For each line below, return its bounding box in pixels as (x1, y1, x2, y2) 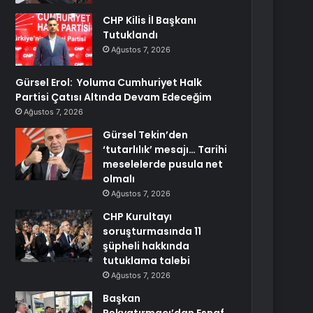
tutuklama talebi (103, 254, 191, 268)
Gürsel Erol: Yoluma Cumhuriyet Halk (15, 75, 203, 89)
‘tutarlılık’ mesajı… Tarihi (103, 143, 228, 156)
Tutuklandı (103, 28, 159, 42)
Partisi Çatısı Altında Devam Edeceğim (15, 90, 212, 104)
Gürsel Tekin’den (103, 128, 189, 142)
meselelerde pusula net (103, 157, 224, 171)
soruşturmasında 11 (103, 224, 202, 238)
